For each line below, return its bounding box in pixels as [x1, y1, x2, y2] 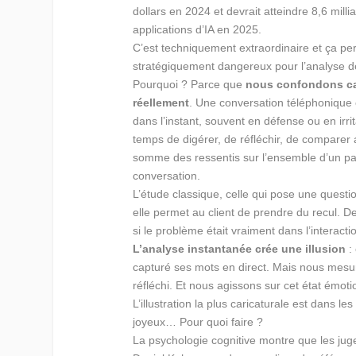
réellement [133, 96, 190, 110]
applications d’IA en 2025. [133, 23, 262, 37]
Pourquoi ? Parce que [133, 78, 246, 91]
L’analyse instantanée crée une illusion [133, 242, 346, 256]
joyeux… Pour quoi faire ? [133, 315, 264, 329]
